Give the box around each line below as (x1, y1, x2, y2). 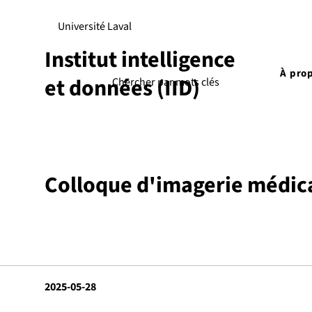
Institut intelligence (45, 44, 235, 76)
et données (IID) (45, 72, 200, 104)
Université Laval (57, 19, 132, 34)
